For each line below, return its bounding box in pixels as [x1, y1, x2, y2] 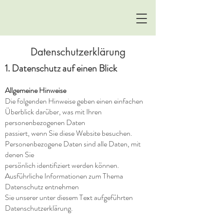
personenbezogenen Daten [5, 117, 85, 128]
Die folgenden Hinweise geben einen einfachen [5, 95, 143, 107]
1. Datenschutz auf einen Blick [5, 61, 117, 75]
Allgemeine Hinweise [5, 85, 66, 96]
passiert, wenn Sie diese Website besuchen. [5, 127, 132, 139]
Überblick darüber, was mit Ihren [5, 106, 102, 117]
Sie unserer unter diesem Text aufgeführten [5, 192, 133, 203]
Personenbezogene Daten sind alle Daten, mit [5, 138, 141, 149]
